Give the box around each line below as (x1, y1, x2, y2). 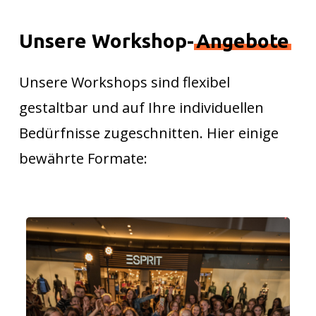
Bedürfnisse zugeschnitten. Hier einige (19, 123, 279, 142)
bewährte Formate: (19, 148, 148, 168)
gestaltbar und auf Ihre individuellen (19, 97, 265, 117)
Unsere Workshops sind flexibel (19, 72, 231, 92)
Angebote (196, 29, 290, 51)
